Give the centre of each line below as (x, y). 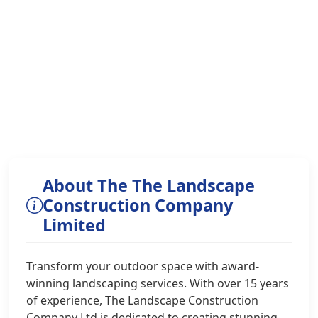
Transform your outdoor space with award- (143, 266)
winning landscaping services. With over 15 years (158, 283)
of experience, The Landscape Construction (142, 300)
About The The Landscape (149, 185)
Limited (74, 225)
